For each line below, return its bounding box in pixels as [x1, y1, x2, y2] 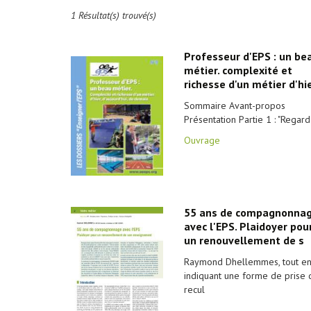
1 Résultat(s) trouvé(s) [71, 9, 156, 22]
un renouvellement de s [183, 233, 304, 247]
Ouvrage [183, 134, 220, 146]
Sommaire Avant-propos [183, 99, 285, 112]
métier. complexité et [183, 63, 292, 77]
